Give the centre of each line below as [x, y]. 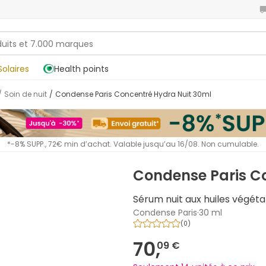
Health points [81, 69]
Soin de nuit [28, 94]
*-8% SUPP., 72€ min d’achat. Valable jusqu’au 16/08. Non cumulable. [133, 144]
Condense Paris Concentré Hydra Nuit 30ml [136, 94]
